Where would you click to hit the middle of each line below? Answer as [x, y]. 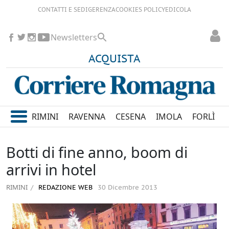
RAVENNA [87, 117]
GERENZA [102, 10]
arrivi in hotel [51, 170]
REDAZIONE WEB [64, 188]
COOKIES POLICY [140, 10]
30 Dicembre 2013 [128, 188]
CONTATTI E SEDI [63, 10]
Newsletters [74, 37]
